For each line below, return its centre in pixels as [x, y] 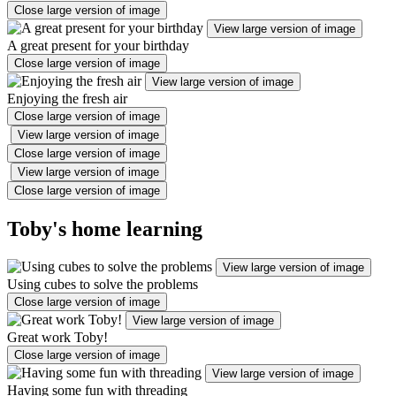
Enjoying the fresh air [67, 98]
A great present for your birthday [98, 45]
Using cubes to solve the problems [103, 285]
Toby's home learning [105, 228]
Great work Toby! [57, 338]
